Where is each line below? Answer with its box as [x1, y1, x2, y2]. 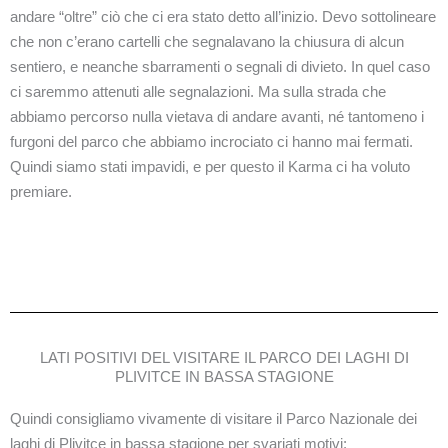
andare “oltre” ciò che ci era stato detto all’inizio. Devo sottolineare [10, 7, 436, 25]
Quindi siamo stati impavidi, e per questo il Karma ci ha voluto [10, 157, 410, 175]
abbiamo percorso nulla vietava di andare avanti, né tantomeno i [10, 107, 424, 125]
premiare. [10, 182, 72, 200]
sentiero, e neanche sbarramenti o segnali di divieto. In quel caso [10, 57, 430, 75]
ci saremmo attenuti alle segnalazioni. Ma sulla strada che [10, 82, 386, 100]
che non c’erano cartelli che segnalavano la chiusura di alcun [10, 32, 404, 50]
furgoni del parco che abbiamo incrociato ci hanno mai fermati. [10, 132, 413, 150]
